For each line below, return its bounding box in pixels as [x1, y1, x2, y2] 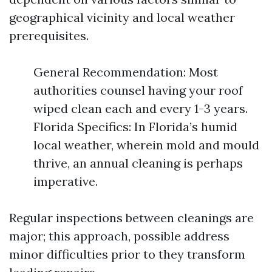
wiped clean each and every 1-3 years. [33, 101, 248, 116]
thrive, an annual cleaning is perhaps [33, 155, 243, 171]
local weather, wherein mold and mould [33, 137, 259, 152]
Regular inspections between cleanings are [9, 210, 254, 225]
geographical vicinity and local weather [9, 10, 235, 25]
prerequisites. [9, 28, 89, 43]
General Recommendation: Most [33, 64, 218, 80]
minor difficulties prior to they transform [9, 246, 245, 262]
